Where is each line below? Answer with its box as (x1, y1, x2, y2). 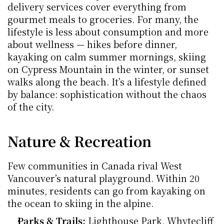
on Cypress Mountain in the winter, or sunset (7, 62, 209, 75)
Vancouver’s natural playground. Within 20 (7, 171, 199, 184)
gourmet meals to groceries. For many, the (7, 12, 198, 25)
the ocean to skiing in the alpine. (7, 196, 153, 209)
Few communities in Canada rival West (7, 159, 182, 172)
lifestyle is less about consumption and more (7, 25, 208, 38)
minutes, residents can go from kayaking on (7, 184, 205, 197)
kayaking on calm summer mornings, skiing (7, 50, 206, 63)
